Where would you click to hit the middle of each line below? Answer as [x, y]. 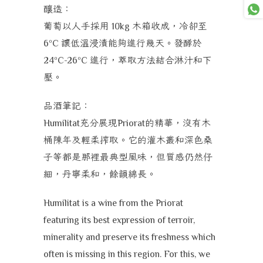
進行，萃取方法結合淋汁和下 [151, 60]
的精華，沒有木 [178, 123]
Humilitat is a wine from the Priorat [113, 203]
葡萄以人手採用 [76, 26]
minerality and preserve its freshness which [129, 237]
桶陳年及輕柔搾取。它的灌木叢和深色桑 [128, 140]
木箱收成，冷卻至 [170, 26]
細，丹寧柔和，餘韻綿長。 [100, 174]
